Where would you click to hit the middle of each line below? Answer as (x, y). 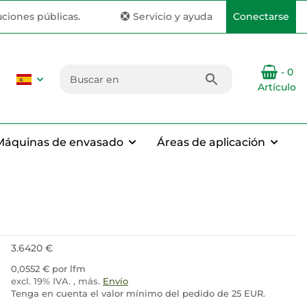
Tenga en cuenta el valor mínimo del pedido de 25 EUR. (138, 293)
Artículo (277, 87)
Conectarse (261, 16)
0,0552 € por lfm (48, 269)
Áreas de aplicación (211, 142)
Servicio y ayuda (171, 16)
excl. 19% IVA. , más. (57, 281)
